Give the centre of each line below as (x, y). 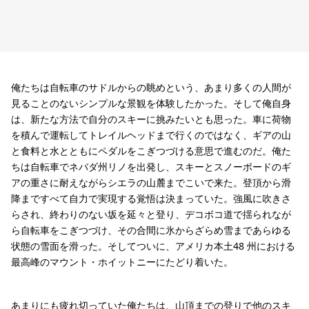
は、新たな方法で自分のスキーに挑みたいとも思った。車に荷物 (151, 119)
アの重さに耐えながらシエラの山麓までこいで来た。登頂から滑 (151, 182)
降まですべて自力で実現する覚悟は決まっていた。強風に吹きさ (151, 198)
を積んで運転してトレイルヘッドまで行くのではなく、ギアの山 (151, 134)
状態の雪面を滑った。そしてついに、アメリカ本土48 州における (153, 246)
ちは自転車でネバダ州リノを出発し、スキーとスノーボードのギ (151, 166)
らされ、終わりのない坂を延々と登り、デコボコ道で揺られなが (151, 214)
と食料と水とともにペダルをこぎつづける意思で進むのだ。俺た (151, 150)
